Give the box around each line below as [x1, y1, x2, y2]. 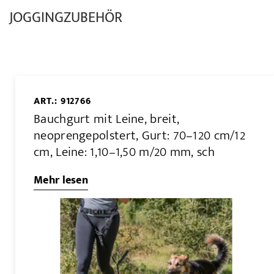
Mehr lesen [34, 171, 88, 190]
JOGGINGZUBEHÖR [9, 6, 122, 31]
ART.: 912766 [34, 93, 91, 110]
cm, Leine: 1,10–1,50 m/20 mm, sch [34, 141, 215, 163]
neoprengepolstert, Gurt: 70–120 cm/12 [34, 124, 246, 146]
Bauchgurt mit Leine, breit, [34, 108, 180, 130]
